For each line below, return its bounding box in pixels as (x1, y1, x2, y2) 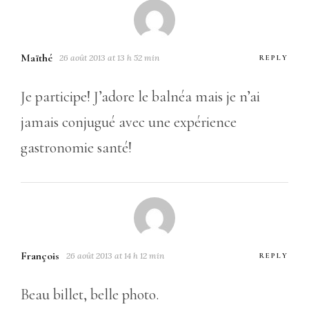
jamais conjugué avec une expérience (21, 112, 237, 131)
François (21, 248, 59, 263)
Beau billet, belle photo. (21, 285, 159, 303)
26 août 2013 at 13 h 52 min (59, 52, 159, 63)
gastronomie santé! (21, 138, 132, 157)
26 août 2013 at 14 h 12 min (66, 250, 164, 261)
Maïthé (21, 50, 52, 65)
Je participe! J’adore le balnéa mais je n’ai (21, 87, 260, 106)
